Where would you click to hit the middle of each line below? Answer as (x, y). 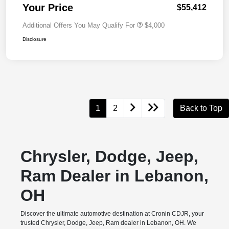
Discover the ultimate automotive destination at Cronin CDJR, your (112, 214)
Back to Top (201, 108)
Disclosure (35, 39)
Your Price (48, 8)
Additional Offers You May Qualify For (79, 26)
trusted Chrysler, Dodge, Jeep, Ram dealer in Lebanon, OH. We (108, 223)
